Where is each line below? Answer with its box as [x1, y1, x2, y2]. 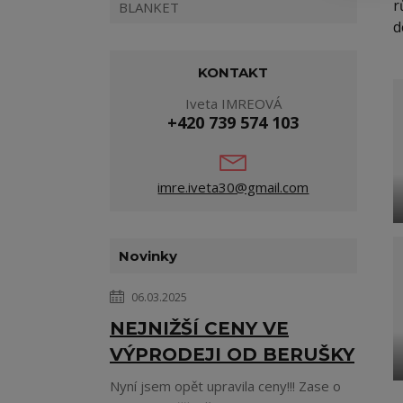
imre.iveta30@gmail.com [157, 178, 309, 196]
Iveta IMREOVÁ [184, 94, 282, 112]
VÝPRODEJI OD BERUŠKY [110, 344, 354, 365]
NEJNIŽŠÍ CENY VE [110, 318, 289, 339]
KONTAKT [198, 64, 269, 81]
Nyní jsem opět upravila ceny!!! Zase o [110, 377, 341, 395]
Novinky [119, 247, 177, 264]
